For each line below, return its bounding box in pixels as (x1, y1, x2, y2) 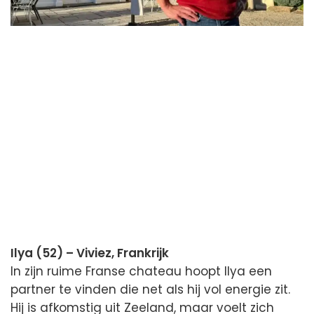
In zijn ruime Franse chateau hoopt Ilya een (11, 263, 272, 280)
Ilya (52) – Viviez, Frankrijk (11, 245, 169, 262)
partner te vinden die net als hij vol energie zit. (11, 281, 290, 299)
